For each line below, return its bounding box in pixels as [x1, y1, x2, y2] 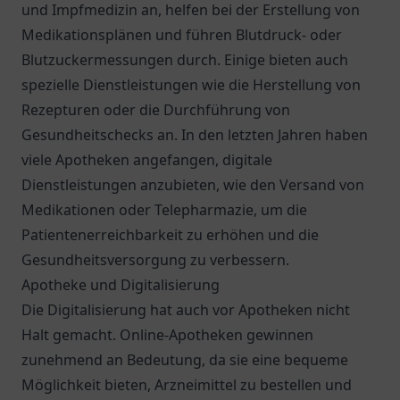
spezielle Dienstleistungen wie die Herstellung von [21, 75, 361, 95]
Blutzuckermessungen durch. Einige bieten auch [21, 50, 348, 70]
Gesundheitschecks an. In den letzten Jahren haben [21, 125, 368, 145]
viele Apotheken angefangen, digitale [21, 150, 272, 170]
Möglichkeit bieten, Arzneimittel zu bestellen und [21, 375, 352, 395]
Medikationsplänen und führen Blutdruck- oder [21, 25, 342, 45]
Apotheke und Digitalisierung [21, 275, 220, 295]
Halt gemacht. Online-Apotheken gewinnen [21, 325, 313, 345]
